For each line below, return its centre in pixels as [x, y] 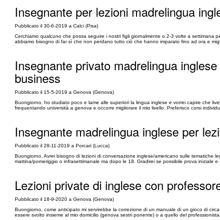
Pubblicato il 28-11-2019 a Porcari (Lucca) [62, 146]
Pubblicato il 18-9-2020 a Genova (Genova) [64, 199]
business [38, 78]
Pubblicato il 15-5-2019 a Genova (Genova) [64, 92]
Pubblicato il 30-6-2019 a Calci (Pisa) [56, 26]
